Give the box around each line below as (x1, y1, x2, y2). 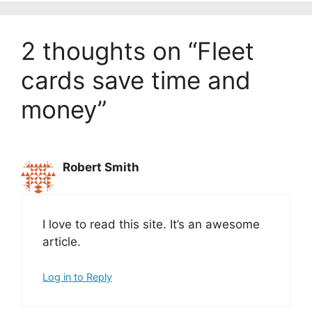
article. (42, 234, 84, 249)
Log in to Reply (42, 271, 112, 283)
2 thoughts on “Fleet (21, 36, 254, 65)
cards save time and (21, 65, 251, 95)
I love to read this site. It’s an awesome (42, 217, 260, 231)
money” (21, 94, 107, 124)
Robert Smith (63, 160, 139, 175)
